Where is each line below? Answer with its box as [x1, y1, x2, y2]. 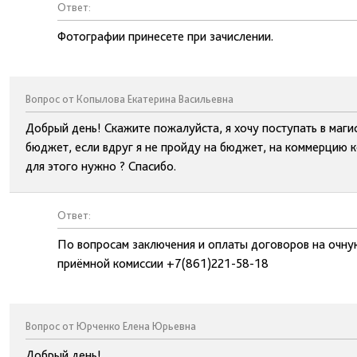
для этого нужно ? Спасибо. [25, 159, 176, 174]
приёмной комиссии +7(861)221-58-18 [57, 256, 269, 271]
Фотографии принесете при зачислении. [57, 29, 273, 44]
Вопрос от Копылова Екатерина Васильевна [25, 92, 233, 105]
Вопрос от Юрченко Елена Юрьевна [25, 320, 196, 332]
